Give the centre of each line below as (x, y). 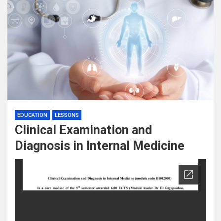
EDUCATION (32, 115)
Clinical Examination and (83, 130)
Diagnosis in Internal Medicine (100, 146)
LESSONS (67, 115)
